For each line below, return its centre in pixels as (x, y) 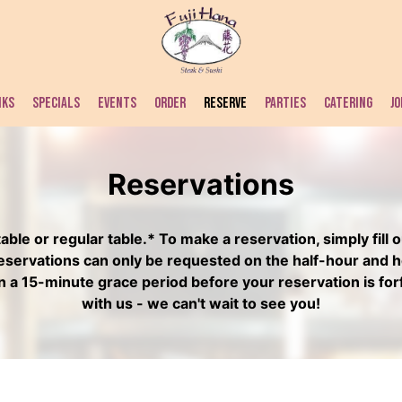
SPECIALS (56, 103)
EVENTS (117, 103)
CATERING (348, 103)
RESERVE (225, 103)
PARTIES (285, 103)
